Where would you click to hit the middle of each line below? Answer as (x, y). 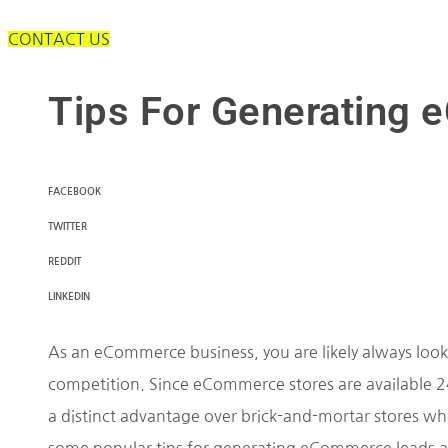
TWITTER (67, 227)
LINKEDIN (69, 297)
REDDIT (64, 262)
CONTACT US (59, 38)
